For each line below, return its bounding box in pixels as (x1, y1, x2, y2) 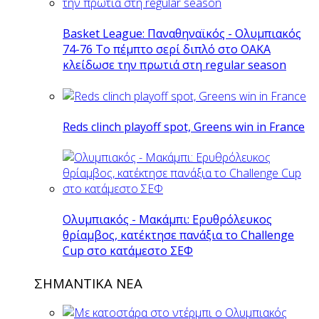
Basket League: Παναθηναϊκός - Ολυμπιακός (63, 26, 301, 42)
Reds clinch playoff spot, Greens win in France (63, 118, 305, 135)
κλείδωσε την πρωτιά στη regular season (63, 57, 286, 73)
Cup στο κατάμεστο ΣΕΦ (63, 243, 193, 259)
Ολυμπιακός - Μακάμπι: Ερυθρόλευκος (63, 211, 272, 228)
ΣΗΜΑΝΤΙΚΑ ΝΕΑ (34, 273, 142, 292)
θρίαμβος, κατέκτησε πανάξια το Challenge (63, 227, 294, 244)
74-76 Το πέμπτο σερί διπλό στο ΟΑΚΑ (63, 41, 271, 58)
